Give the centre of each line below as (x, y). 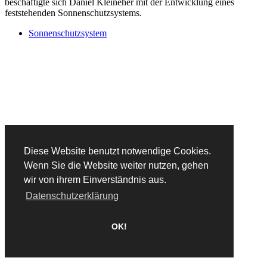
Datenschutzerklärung (72, 196)
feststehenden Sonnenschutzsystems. (73, 13)
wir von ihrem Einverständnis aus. (95, 180)
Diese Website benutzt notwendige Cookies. (117, 151)
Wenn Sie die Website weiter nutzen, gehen (116, 166)
